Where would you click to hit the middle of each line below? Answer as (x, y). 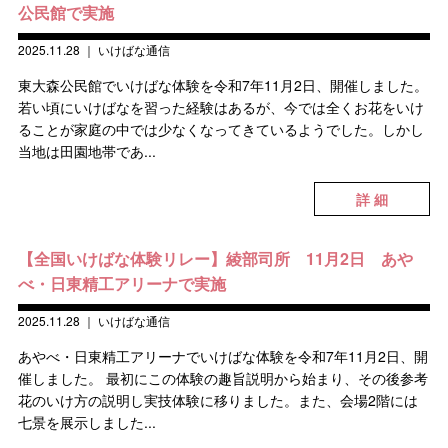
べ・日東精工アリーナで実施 (121, 283)
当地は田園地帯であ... (86, 151)
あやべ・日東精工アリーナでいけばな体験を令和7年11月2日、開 (222, 356)
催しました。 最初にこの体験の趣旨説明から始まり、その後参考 (222, 378)
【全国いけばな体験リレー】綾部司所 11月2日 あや (215, 258)
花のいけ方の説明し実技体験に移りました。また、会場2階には (217, 400)
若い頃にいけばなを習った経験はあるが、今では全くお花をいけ (220, 107)
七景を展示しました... (86, 422)
